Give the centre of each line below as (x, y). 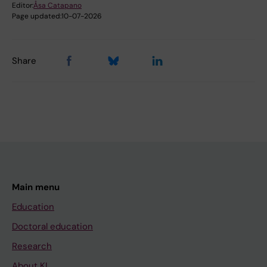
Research (32, 246)
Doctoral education (52, 226)
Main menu (36, 187)
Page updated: (37, 16)
